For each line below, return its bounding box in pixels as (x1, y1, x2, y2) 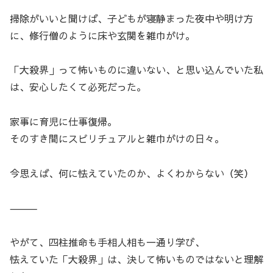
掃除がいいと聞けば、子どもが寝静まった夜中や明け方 (10, 11, 253, 25)
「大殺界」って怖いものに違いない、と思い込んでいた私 (10, 63, 263, 77)
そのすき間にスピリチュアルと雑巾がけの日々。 (10, 132, 224, 146)
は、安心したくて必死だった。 (10, 80, 146, 94)
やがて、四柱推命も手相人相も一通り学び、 (10, 235, 205, 249)
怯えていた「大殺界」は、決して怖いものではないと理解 (10, 252, 263, 266)
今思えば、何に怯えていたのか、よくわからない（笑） (10, 166, 253, 180)
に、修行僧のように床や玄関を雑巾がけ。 (10, 28, 195, 42)
